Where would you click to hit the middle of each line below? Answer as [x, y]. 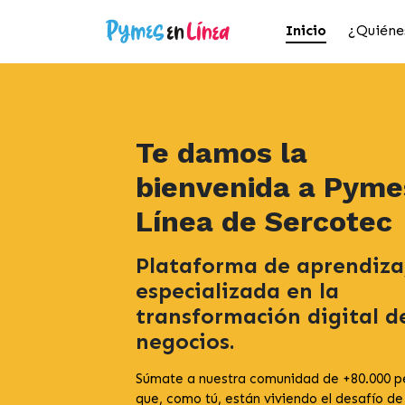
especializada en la [237, 291]
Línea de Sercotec [264, 221]
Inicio [306, 30]
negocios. [185, 341]
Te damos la [221, 153]
